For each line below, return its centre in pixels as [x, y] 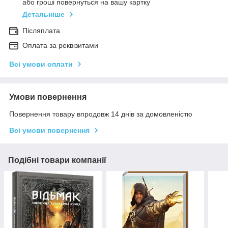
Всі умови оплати [41, 64]
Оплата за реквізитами [60, 46]
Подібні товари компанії [57, 160]
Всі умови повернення [49, 131]
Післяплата [41, 31]
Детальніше [44, 15]
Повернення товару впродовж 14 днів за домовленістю [101, 114]
